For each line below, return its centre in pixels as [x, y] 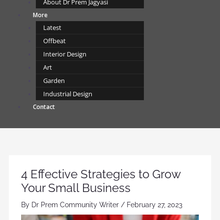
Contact [44, 107]
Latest [52, 28]
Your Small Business [76, 188]
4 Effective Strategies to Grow [101, 174]
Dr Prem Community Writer [76, 205]
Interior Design [65, 54]
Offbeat [55, 41]
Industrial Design [68, 94]
